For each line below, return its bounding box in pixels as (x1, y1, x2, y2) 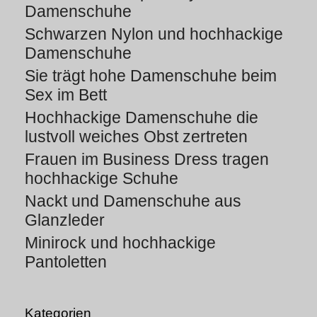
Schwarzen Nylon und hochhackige (25, 24, 283, 43)
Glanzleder (25, 210, 105, 229)
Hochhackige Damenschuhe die (25, 108, 258, 127)
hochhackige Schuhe (25, 168, 178, 188)
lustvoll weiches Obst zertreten (25, 127, 248, 146)
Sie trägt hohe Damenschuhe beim (25, 66, 277, 85)
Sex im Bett (25, 85, 107, 104)
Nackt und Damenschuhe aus (25, 191, 241, 210)
